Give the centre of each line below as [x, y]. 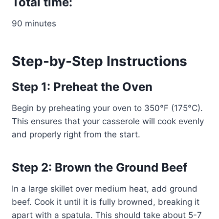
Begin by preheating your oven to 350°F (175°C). [107, 108]
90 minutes [34, 23]
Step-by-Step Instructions [99, 61]
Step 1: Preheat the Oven [82, 87]
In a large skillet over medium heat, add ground [105, 188]
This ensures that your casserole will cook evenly [108, 121]
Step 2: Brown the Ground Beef [99, 167]
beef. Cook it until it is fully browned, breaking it [106, 202]
